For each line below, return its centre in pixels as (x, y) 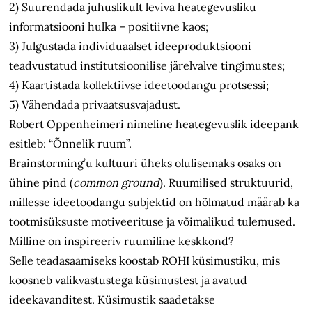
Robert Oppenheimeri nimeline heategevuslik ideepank (154, 124)
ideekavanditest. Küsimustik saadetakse (112, 300)
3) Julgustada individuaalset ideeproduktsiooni (131, 46)
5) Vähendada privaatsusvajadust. (95, 105)
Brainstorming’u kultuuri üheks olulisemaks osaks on (146, 163)
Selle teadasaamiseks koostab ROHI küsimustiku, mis (145, 261)
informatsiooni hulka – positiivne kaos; (109, 27)
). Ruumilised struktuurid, (227, 183)
